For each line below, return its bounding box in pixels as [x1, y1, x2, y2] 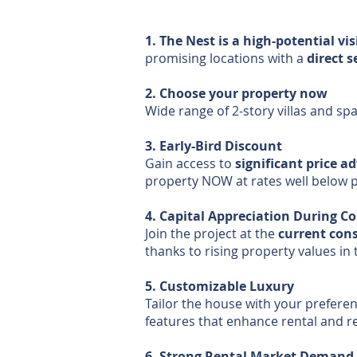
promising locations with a [145, 49, 307, 67]
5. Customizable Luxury [145, 277, 294, 295]
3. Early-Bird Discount [145, 137, 282, 155]
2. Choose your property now [145, 84, 328, 102]
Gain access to [145, 155, 235, 172]
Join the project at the [145, 225, 278, 242]
